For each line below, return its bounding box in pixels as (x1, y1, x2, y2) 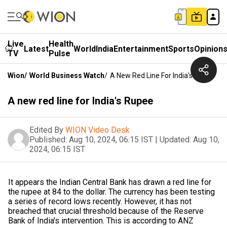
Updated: (160, 135, 191, 144)
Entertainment (113, 44, 168, 54)
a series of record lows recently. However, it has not (8, 197, 192, 206)
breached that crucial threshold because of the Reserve (8, 206, 204, 216)
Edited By (29, 125, 63, 135)
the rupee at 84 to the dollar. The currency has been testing (8, 187, 215, 197)
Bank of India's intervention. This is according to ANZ (8, 216, 194, 225)
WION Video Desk (65, 125, 130, 135)
